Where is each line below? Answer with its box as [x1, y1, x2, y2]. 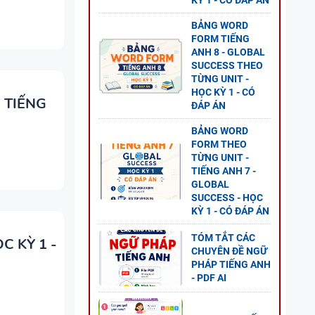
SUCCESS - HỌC [191, 192, 263, 203]
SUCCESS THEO [191, 60, 263, 71]
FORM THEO [191, 139, 247, 150]
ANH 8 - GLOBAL [191, 46, 265, 58]
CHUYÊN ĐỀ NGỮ [191, 245, 267, 257]
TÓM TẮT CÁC [191, 232, 255, 243]
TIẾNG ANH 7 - [191, 165, 256, 176]
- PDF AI [191, 272, 226, 283]
